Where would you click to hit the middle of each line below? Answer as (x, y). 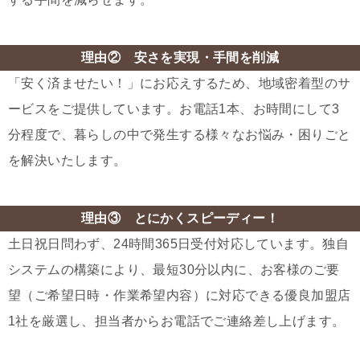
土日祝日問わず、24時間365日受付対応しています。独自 (179, 244)
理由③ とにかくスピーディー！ (180, 219)
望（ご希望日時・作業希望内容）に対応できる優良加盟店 (180, 296)
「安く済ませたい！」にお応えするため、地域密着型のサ (180, 84)
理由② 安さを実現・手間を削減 (180, 58)
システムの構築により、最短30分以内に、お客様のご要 (174, 270)
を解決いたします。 (67, 161)
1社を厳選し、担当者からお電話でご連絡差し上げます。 (177, 321)
